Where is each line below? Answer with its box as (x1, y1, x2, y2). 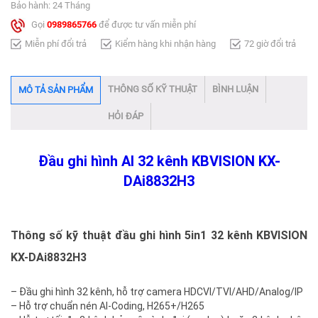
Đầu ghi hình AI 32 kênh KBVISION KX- (38, 152, 280, 170)
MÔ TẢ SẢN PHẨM (18, 84, 93, 95)
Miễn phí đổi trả (25, 38, 87, 49)
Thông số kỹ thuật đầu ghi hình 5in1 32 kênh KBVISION (11, 228, 307, 242)
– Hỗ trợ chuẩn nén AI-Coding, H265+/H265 (11, 300, 204, 312)
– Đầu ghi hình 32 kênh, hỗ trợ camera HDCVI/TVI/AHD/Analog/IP (11, 285, 303, 297)
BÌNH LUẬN (212, 83, 258, 94)
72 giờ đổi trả (244, 38, 296, 49)
